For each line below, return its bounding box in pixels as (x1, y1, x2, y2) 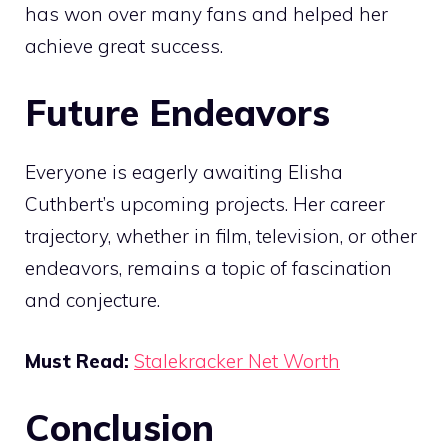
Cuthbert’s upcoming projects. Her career (25, 192, 385, 217)
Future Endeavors (25, 90, 330, 136)
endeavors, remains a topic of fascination (25, 256, 392, 281)
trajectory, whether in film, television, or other (25, 224, 417, 249)
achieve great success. (25, 33, 223, 58)
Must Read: (25, 348, 134, 373)
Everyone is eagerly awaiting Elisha (25, 160, 343, 185)
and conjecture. (25, 288, 160, 313)
